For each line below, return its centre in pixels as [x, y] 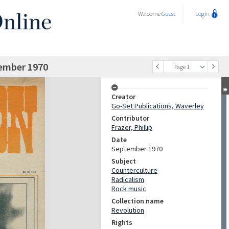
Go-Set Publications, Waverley [158, 106]
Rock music [129, 189]
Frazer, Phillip [132, 127]
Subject [124, 161]
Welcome [150, 14]
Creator [123, 97]
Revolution [128, 210]
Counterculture [134, 170]
